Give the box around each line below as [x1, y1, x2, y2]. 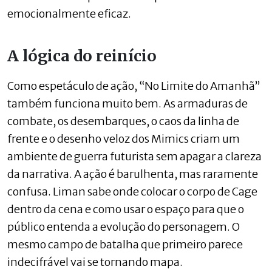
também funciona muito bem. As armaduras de [7, 96, 248, 110]
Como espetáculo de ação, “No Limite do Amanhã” [7, 78, 260, 93]
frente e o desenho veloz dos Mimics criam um [7, 131, 240, 146]
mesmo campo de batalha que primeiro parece [7, 237, 243, 251]
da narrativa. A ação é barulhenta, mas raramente [7, 166, 258, 181]
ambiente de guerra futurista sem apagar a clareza [7, 149, 262, 163]
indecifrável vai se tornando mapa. [7, 254, 183, 269]
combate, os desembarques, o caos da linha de [7, 114, 239, 128]
